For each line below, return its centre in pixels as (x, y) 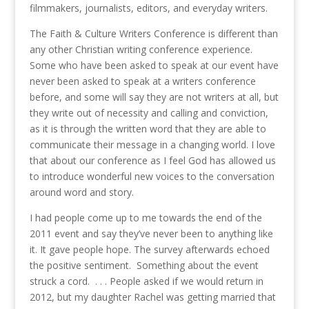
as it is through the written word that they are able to (148, 129)
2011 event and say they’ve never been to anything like (151, 234)
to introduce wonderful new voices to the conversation (152, 177)
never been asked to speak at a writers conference (142, 81)
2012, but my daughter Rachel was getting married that (152, 297)
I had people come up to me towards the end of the (146, 218)
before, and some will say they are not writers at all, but (154, 97)
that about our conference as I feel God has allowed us (152, 161)
